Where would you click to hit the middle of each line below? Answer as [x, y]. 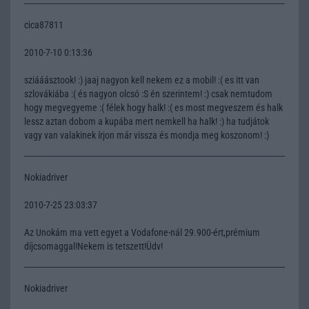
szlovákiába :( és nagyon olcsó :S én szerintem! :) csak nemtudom [148, 93]
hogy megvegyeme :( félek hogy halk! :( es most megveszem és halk [153, 107]
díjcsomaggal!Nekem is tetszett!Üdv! [93, 246]
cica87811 [44, 24]
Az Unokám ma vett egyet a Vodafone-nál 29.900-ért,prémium [142, 232]
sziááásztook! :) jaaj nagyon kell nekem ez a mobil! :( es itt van [142, 80]
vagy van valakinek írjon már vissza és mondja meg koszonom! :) [147, 135]
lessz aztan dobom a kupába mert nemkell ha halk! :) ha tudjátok [147, 121]
